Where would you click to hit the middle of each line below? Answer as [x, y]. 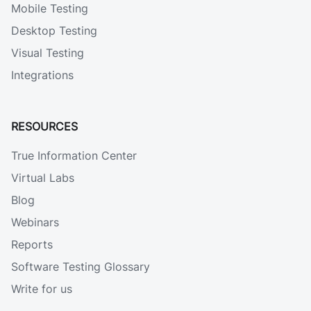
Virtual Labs [43, 178]
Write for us [42, 289]
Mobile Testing [50, 9]
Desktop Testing [54, 31]
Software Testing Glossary [81, 267]
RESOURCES [44, 127]
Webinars [35, 222]
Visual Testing [48, 53]
